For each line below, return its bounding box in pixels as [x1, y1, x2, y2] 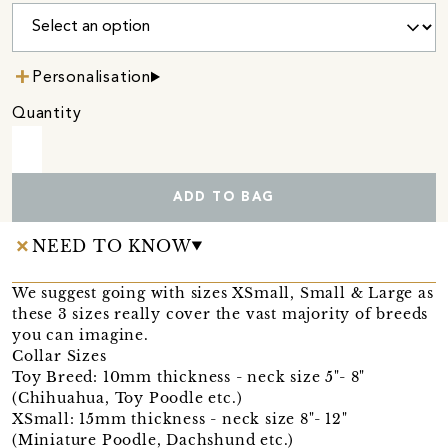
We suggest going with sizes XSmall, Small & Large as [12, 283, 434, 302]
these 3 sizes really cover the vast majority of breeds [12, 304, 429, 323]
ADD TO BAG [172, 190, 275, 204]
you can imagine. [12, 325, 149, 344]
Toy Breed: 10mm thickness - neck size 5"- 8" [12, 367, 366, 386]
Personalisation [32, 69, 151, 86]
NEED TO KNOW [32, 235, 192, 256]
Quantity [12, 105, 82, 122]
